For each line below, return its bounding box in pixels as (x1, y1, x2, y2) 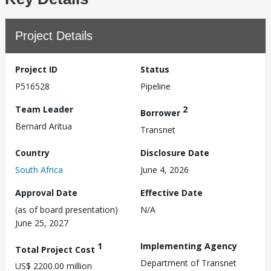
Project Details (15, 29, 93, 42)
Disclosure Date (140, 146, 209, 158)
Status (140, 64, 169, 75)
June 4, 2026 (140, 163, 189, 175)
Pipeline (140, 80, 171, 92)
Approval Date (15, 186, 77, 198)
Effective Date (140, 186, 203, 198)
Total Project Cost (15, 243, 97, 255)
